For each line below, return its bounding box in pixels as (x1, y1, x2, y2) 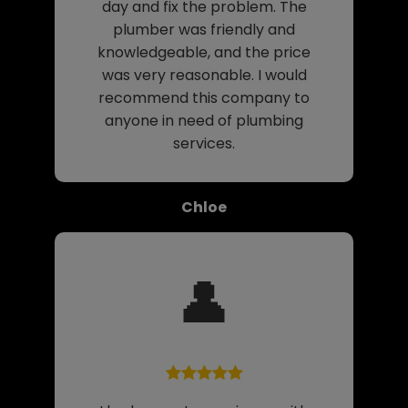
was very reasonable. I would (101, 64, 307, 86)
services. (173, 132, 235, 154)
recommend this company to (98, 87, 310, 108)
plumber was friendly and (113, 18, 295, 40)
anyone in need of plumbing (105, 109, 303, 131)
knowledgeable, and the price (97, 41, 311, 63)
